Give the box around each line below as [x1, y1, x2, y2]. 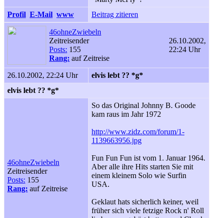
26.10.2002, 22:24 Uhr [7, 71, 78, 79]
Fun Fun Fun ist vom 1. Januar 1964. [91, 154, 205, 162]
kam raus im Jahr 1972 [91, 110, 161, 118]
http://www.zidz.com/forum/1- [91, 127, 184, 136]
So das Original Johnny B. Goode [91, 101, 196, 109]
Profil [7, 10, 26, 18]
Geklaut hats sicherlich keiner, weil [91, 198, 199, 206]
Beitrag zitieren [91, 10, 138, 18]
